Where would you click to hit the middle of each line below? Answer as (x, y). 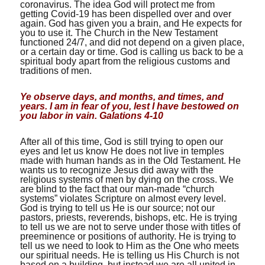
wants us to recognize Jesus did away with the (117, 170)
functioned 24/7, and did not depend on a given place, (132, 42)
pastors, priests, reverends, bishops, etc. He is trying (129, 217)
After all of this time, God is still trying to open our (122, 142)
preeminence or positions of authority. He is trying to (128, 236)
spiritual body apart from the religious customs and (125, 61)
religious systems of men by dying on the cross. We (127, 180)
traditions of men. (56, 71)
